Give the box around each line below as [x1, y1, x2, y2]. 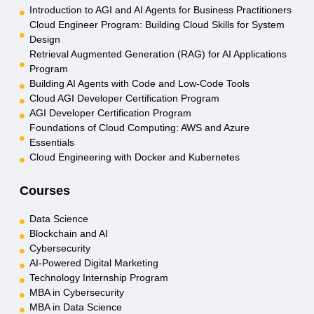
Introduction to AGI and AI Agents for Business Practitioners [29, 4, 292, 16]
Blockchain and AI [29, 228, 108, 240]
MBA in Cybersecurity [29, 287, 124, 299]
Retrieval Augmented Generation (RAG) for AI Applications [29, 48, 287, 60]
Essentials [29, 137, 74, 149]
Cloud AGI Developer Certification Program [29, 93, 219, 104]
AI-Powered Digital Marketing [29, 257, 158, 269]
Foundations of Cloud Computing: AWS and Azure [29, 122, 250, 134]
